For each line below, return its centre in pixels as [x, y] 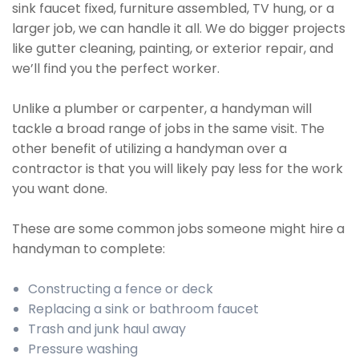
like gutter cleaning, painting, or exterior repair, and [173, 48]
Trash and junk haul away [107, 329]
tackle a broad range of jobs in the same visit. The [168, 129]
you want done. [60, 189]
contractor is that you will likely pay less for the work [177, 169]
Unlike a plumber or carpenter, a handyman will [162, 109]
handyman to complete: [89, 249]
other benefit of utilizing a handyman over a [149, 149]
